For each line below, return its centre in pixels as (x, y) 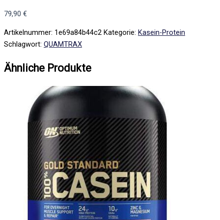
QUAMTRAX (63, 44)
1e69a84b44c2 (78, 33)
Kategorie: (121, 33)
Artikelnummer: (29, 33)
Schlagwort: (24, 44)
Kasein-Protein (162, 33)
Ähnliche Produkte (48, 68)
